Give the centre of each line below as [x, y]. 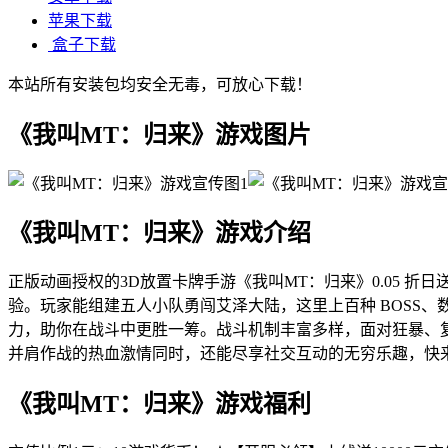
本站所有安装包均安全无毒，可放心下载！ [160, 84]
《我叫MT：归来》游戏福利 [159, 404]
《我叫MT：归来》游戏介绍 [159, 233]
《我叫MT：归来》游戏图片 [159, 134]
